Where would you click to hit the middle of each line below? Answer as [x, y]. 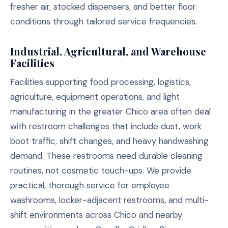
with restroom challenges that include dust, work [106, 126]
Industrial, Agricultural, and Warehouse [108, 51]
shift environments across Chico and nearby [96, 215]
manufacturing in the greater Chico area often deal [110, 111]
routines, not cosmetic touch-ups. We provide [101, 170]
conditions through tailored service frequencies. [104, 21]
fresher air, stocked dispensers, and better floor [103, 7]
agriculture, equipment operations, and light [95, 97]
